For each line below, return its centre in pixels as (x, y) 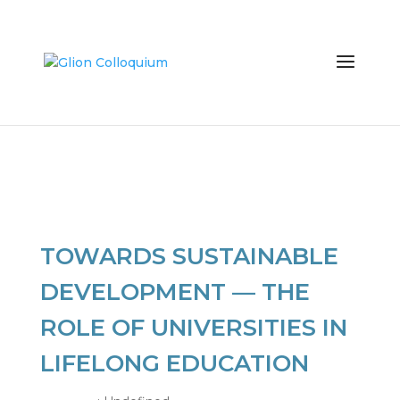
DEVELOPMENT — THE (175, 292)
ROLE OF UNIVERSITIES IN (193, 328)
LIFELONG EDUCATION (174, 363)
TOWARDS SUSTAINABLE (189, 256)
